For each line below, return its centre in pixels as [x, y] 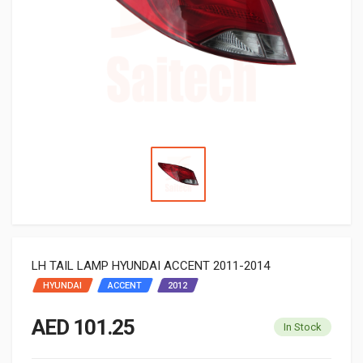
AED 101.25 [83, 327]
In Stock [303, 327]
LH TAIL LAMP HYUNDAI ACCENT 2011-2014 [151, 265]
